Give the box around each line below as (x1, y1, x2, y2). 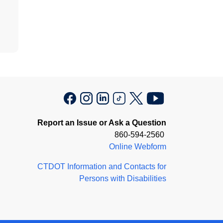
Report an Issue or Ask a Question (37, 118, 166, 127)
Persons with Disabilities (79, 174, 166, 183)
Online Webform (109, 142, 166, 151)
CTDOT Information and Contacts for (37, 162, 166, 171)
